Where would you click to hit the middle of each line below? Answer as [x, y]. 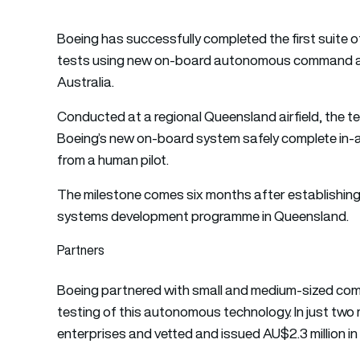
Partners [81, 250]
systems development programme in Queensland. [203, 216]
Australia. [86, 82]
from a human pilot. [113, 160]
